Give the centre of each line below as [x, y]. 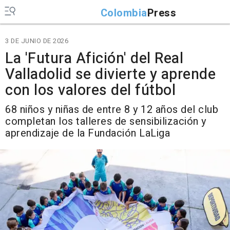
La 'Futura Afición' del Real [94, 59]
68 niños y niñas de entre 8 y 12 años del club [112, 110]
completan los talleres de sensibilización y [106, 121]
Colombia [124, 13]
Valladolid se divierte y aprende [110, 74]
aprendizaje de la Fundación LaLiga [88, 133]
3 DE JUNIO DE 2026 [37, 41]
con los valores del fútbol [90, 90]
